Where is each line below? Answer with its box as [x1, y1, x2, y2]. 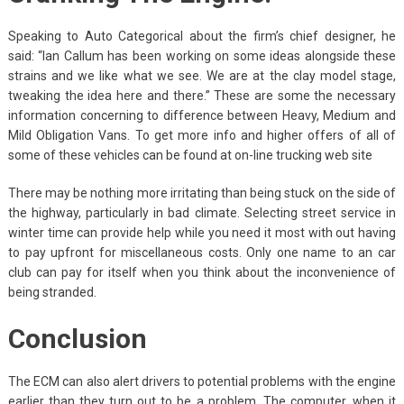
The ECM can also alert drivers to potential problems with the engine [7, 373, 397, 389]
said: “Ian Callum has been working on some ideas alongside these [7, 48, 397, 63]
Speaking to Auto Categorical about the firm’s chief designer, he [7, 28, 397, 43]
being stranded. [7, 284, 96, 299]
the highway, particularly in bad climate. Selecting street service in [7, 205, 397, 220]
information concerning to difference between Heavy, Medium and [7, 107, 397, 123]
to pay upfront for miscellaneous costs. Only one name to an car [7, 244, 397, 260]
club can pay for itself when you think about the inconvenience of [7, 264, 397, 280]
